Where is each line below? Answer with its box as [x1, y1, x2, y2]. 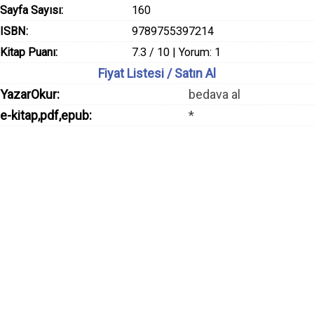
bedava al [188, 87, 240, 102]
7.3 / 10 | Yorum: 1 [132, 46, 221, 59]
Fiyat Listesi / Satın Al [98, 66, 216, 81]
